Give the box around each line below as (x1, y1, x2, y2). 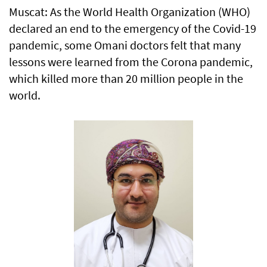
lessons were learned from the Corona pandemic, (9, 54, 253, 70)
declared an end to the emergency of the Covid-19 (9, 21, 256, 36)
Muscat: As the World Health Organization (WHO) (9, 4, 250, 20)
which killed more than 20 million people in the (9, 71, 243, 86)
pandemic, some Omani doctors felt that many (9, 38, 241, 53)
